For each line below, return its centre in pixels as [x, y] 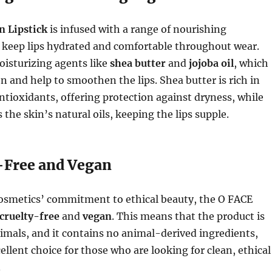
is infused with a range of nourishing [137, 29]
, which [251, 63]
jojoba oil [211, 63]
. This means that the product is [188, 216]
